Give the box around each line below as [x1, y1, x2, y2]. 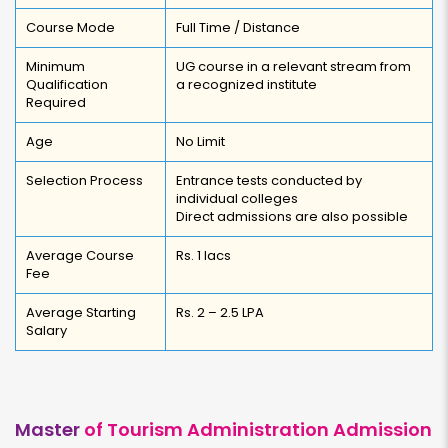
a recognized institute [176, 75, 317, 94]
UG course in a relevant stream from [176, 57, 411, 76]
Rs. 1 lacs [176, 246, 231, 265]
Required [26, 93, 86, 112]
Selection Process [26, 171, 143, 190]
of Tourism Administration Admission [80, 417, 432, 442]
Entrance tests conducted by [176, 171, 362, 190]
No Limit [176, 132, 225, 151]
